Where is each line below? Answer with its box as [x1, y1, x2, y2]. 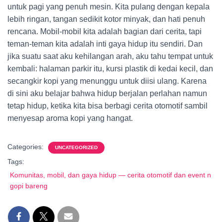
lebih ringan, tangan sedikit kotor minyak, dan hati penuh [7, 15, 205, 23]
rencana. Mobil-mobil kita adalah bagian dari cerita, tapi [7, 27, 202, 36]
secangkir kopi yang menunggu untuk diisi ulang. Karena [7, 77, 207, 85]
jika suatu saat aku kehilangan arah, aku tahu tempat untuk [7, 52, 213, 60]
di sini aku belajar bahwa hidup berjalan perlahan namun [7, 89, 207, 98]
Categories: [7, 143, 46, 151]
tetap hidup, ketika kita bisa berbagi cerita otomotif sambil [7, 102, 208, 110]
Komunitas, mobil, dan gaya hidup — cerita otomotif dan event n [10, 171, 211, 179]
